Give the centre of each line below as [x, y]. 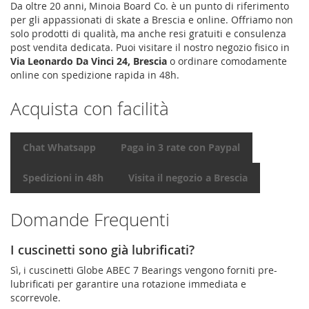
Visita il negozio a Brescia [188, 177]
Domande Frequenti [90, 219]
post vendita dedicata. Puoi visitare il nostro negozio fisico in [150, 47]
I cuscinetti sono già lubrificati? [102, 249]
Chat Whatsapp [59, 147]
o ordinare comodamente [227, 61]
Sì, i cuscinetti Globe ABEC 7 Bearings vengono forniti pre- [144, 270]
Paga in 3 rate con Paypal [180, 147]
